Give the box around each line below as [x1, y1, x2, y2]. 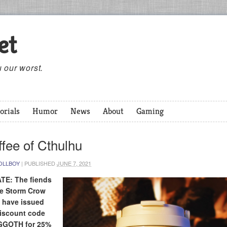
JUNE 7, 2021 [57, 159, 91, 167]
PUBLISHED [24, 159, 57, 167]
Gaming [136, 105, 164, 117]
